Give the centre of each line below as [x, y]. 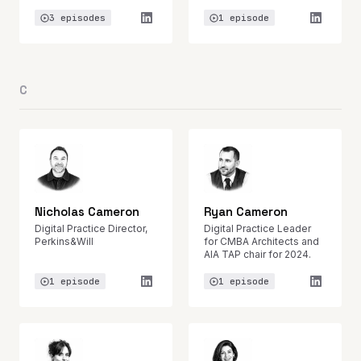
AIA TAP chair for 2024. [257, 254]
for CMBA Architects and [261, 241]
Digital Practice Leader [257, 228]
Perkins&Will [64, 241]
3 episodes [77, 18]
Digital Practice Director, [91, 228]
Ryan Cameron [246, 212]
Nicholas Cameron [87, 212]
